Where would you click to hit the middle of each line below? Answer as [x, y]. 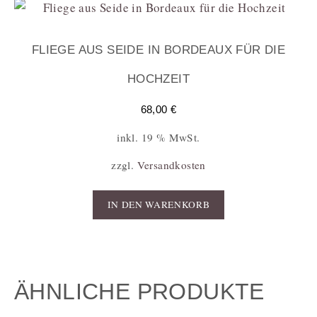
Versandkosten [171, 165]
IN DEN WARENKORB [158, 204]
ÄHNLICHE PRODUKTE [139, 292]
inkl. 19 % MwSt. [158, 137]
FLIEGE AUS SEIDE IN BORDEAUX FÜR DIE [158, 50]
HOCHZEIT [158, 79]
